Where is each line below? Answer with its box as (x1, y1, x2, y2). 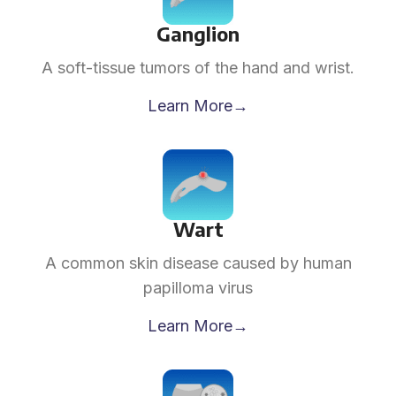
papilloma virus (143, 278, 253, 297)
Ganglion (156, 21, 240, 46)
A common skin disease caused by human (44, 254, 352, 272)
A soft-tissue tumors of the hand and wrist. (42, 58, 354, 77)
